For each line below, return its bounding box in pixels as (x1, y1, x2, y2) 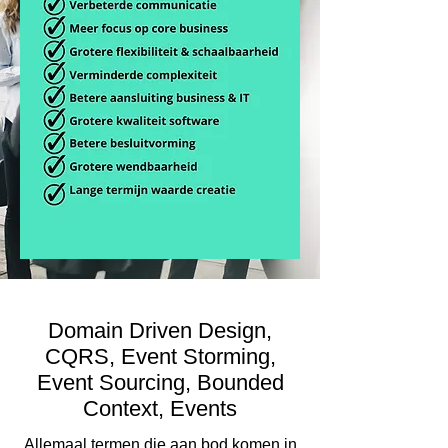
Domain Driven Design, (48, 317, 272, 343)
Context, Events (83, 395, 237, 421)
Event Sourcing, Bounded (36, 369, 284, 395)
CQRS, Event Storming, (44, 343, 276, 369)
